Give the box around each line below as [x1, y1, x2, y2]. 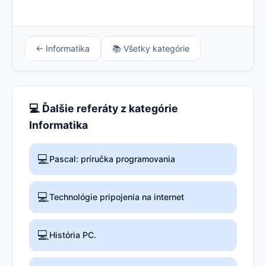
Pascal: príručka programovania [49, 154, 175, 164]
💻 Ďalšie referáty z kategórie [29, 102, 178, 115]
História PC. [49, 230, 96, 240]
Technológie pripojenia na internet [49, 192, 184, 202]
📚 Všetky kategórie [112, 43, 189, 54]
